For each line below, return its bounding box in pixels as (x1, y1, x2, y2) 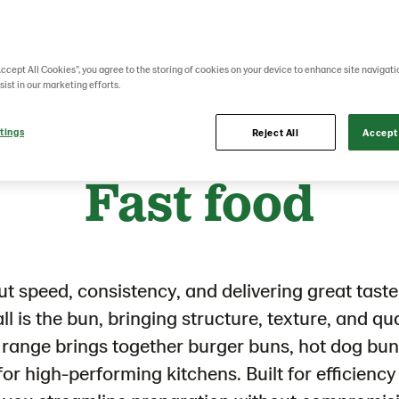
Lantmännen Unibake (73, 143, 179, 158)
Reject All (251, 126, 299, 138)
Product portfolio (188, 143, 272, 158)
